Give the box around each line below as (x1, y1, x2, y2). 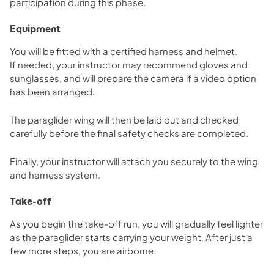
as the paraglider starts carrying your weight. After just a (10, 231, 253, 243)
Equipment (10, 23, 61, 35)
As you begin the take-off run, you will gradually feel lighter (10, 217, 263, 229)
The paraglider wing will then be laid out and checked (10, 113, 239, 125)
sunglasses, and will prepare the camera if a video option (10, 72, 256, 84)
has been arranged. (10, 85, 95, 97)
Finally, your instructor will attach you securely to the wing (10, 155, 258, 167)
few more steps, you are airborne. (10, 244, 156, 256)
